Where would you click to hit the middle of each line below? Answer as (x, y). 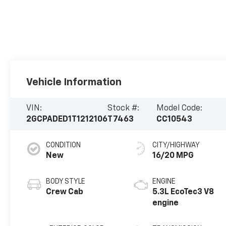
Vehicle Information (74, 82)
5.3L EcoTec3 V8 (183, 192)
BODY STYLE (66, 182)
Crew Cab (65, 192)
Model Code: (179, 109)
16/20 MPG (173, 156)
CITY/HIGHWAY (176, 146)
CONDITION (64, 146)
